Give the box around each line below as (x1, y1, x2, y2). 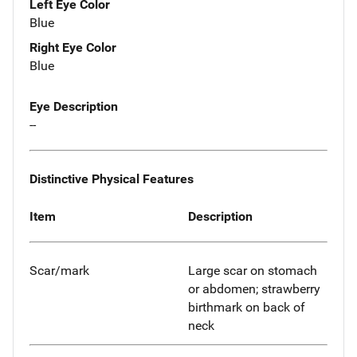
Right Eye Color (29, 40, 116, 56)
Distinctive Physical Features (29, 171, 194, 186)
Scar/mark (29, 263, 89, 279)
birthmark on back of (188, 300, 305, 316)
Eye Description (29, 99, 118, 115)
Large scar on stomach (188, 263, 317, 279)
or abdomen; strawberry (188, 281, 320, 297)
